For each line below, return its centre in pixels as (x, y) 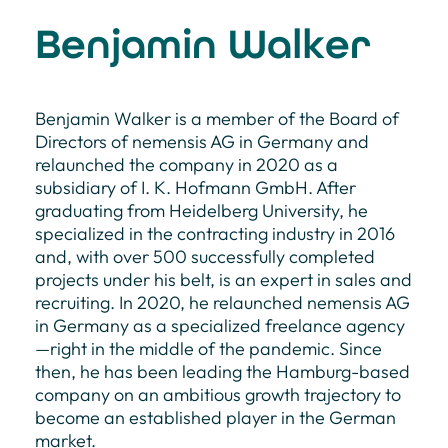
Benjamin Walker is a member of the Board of (217, 118)
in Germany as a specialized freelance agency (220, 325)
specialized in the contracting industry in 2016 (215, 233)
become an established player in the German (215, 417)
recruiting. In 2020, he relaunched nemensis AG (222, 302)
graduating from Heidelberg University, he (201, 210)
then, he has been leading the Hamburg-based (222, 371)
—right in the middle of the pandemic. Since (208, 348)
